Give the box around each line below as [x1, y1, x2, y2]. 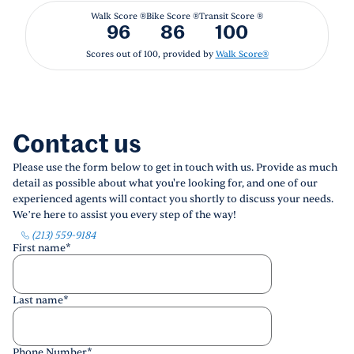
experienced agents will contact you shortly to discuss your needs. [13, 193, 333, 205]
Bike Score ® [146, 9, 199, 22]
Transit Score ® [199, 9, 263, 22]
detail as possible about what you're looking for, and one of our [13, 177, 318, 190]
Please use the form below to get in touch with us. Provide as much [13, 161, 337, 174]
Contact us [13, 133, 141, 158]
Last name [13, 294, 63, 307]
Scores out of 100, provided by [85, 47, 216, 60]
